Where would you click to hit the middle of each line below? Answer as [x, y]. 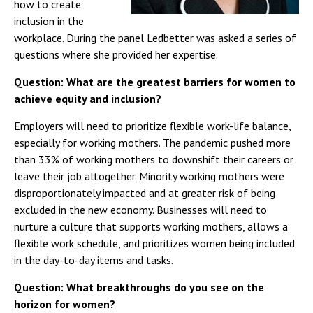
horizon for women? [65, 304]
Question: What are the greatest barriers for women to [155, 82]
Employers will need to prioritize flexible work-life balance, [152, 126]
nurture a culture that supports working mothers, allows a [151, 226]
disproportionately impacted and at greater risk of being [145, 193]
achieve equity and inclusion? [88, 99]
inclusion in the [49, 21]
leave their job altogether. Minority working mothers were [149, 176]
